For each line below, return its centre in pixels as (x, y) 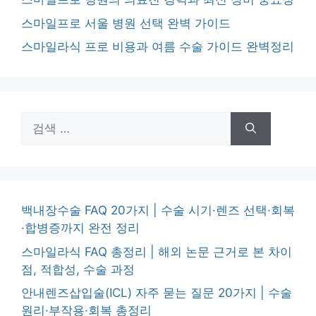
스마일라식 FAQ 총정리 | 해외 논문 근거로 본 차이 (157, 251)
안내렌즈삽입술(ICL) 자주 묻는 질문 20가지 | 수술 (157, 293)
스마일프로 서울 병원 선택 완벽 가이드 (126, 23)
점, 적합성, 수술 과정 (78, 269)
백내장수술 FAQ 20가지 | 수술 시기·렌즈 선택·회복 (158, 210)
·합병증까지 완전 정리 (80, 228)
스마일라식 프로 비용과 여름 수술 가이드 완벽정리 (158, 47)
